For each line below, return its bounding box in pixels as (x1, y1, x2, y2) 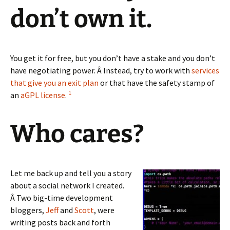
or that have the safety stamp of (99, 78, 215, 88)
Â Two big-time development (10, 193, 113, 203)
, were (94, 205, 114, 216)
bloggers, (10, 205, 46, 216)
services (191, 65, 219, 76)
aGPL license (21, 90, 65, 101)
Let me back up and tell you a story (10, 168, 131, 179)
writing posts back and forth (10, 217, 110, 228)
